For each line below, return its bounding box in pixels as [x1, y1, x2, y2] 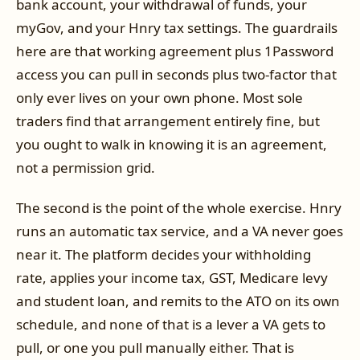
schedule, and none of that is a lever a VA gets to [16, 314, 325, 333]
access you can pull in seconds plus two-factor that [16, 65, 337, 84]
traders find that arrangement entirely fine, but [16, 112, 320, 131]
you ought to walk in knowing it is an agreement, [16, 135, 327, 154]
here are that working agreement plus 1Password [16, 42, 333, 61]
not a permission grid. [16, 158, 155, 178]
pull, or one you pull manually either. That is [16, 337, 294, 357]
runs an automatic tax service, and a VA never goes [16, 221, 343, 240]
